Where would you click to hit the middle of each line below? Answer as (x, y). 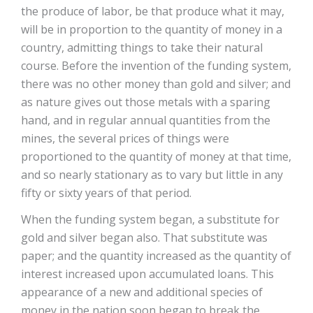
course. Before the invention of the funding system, (156, 66)
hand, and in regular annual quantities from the (146, 120)
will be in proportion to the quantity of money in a (152, 29)
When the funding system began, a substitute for (150, 219)
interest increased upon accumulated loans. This (147, 274)
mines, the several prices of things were (125, 138)
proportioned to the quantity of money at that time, (156, 156)
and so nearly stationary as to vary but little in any (152, 175)
